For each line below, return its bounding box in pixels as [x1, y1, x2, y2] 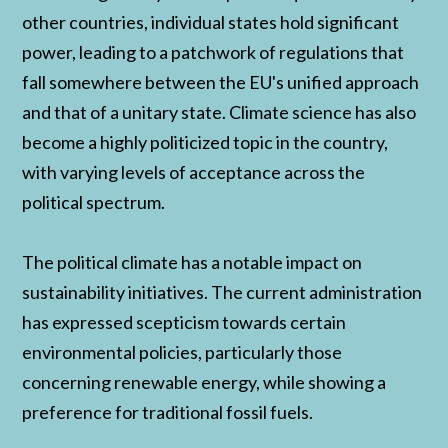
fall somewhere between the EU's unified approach [22, 70, 420, 93]
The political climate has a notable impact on [22, 250, 363, 273]
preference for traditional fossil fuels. [22, 400, 314, 423]
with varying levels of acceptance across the [22, 160, 366, 183]
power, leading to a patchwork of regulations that [22, 40, 405, 63]
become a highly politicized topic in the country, [22, 130, 389, 153]
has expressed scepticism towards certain [22, 310, 347, 333]
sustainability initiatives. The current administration [22, 280, 423, 303]
